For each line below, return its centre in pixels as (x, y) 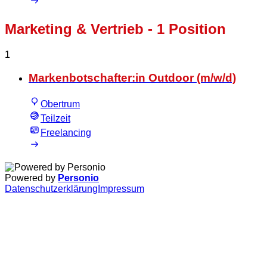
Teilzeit (55, 119)
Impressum (121, 189)
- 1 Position (185, 29)
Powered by (31, 178)
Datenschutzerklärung (51, 189)
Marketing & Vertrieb (74, 29)
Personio (78, 178)
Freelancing (66, 133)
